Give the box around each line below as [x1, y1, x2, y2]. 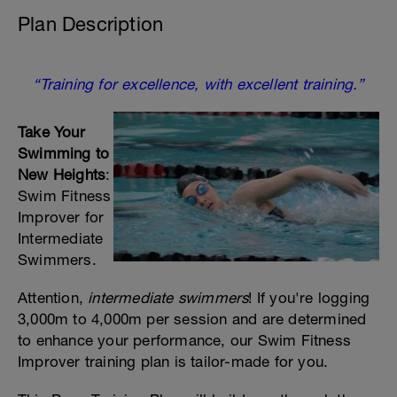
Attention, [18, 289, 89, 307]
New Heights [18, 166, 106, 183]
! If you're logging [248, 289, 370, 307]
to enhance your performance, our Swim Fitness [18, 331, 352, 349]
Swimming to [18, 144, 110, 162]
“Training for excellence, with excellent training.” [33, 75, 364, 93]
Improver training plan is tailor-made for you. [18, 353, 329, 370]
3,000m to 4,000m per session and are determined [18, 310, 367, 328]
